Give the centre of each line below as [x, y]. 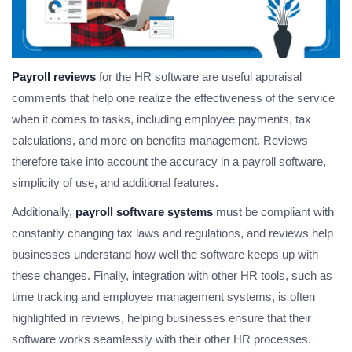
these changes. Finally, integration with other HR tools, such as [172, 276]
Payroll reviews [54, 77]
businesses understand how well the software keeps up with [165, 255]
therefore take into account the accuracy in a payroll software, [169, 162]
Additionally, [44, 212]
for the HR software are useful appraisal [199, 77]
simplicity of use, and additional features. [115, 183]
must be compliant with [273, 212]
